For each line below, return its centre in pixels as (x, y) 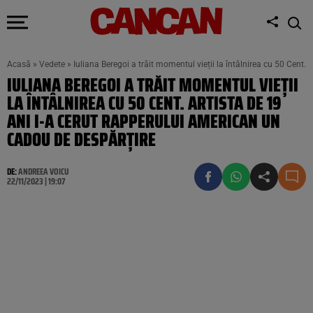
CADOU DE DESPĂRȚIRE (81, 139)
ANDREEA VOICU (44, 172)
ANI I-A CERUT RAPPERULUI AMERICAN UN (144, 121)
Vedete (52, 64)
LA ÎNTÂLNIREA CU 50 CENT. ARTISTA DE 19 (144, 103)
